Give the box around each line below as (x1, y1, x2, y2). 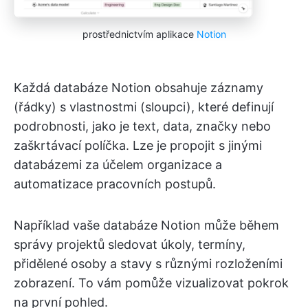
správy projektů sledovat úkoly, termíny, (14, 237, 245, 252)
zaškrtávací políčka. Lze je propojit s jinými (14, 138, 262, 153)
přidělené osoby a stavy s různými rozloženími (14, 256, 283, 272)
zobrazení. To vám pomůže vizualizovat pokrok (14, 276, 289, 291)
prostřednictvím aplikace (82, 28, 197, 41)
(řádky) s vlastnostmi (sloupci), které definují (14, 100, 274, 115)
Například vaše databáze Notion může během (14, 218, 279, 233)
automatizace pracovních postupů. (14, 177, 216, 192)
